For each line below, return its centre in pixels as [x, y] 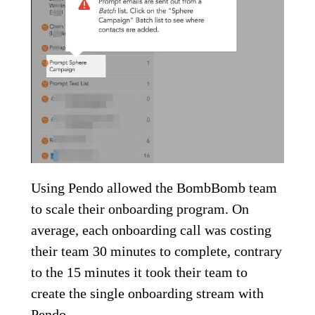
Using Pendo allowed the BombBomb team [154, 188]
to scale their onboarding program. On [140, 209]
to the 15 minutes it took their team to [139, 272]
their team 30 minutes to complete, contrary [156, 251]
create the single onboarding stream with [147, 294]
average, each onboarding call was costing [151, 230]
